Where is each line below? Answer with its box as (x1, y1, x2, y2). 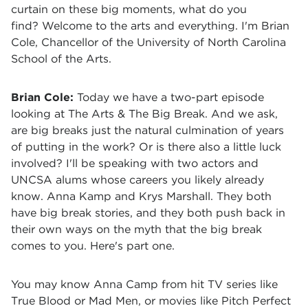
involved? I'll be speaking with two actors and (11, 157, 258, 170)
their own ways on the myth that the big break (11, 223, 262, 236)
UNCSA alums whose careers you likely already (11, 173, 264, 186)
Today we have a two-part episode (77, 91, 264, 104)
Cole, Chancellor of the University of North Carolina (11, 36, 286, 49)
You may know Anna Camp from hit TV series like (11, 278, 278, 291)
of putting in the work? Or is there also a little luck (11, 140, 281, 153)
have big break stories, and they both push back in (11, 206, 285, 219)
